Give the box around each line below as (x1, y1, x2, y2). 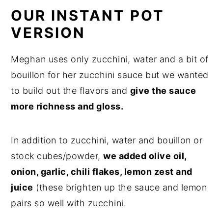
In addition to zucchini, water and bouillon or (11, 135, 203, 145)
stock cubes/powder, (11, 150, 104, 161)
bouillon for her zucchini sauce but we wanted (11, 69, 209, 80)
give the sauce (130, 85, 196, 96)
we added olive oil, (103, 150, 187, 161)
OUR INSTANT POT (11, 6, 165, 24)
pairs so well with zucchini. (11, 197, 127, 208)
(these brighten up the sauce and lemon (33, 182, 207, 192)
